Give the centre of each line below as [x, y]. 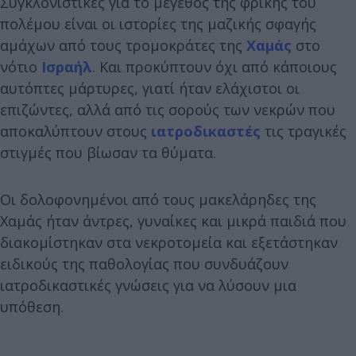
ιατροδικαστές [206, 131]
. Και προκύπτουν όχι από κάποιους [215, 66]
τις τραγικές [304, 131]
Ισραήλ [67, 66]
